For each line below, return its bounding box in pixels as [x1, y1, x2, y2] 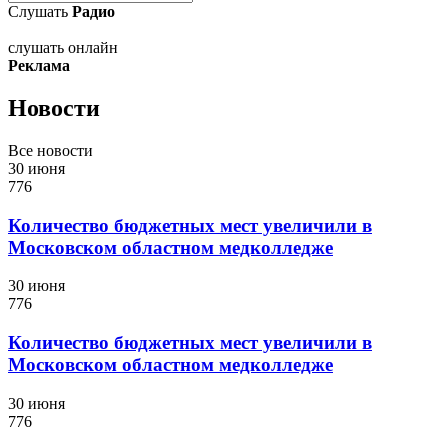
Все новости [8, 141, 93, 159]
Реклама [8, 57, 70, 74]
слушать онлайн [8, 39, 118, 56]
